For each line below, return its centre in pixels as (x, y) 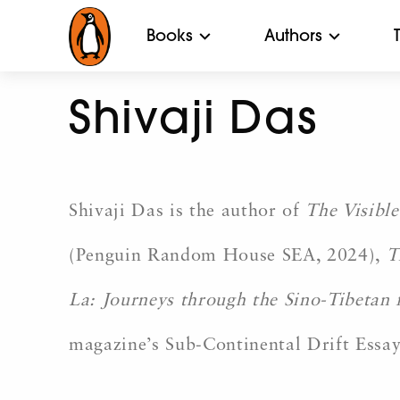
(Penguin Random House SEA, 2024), (228, 256)
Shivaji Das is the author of (187, 212)
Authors (293, 35)
